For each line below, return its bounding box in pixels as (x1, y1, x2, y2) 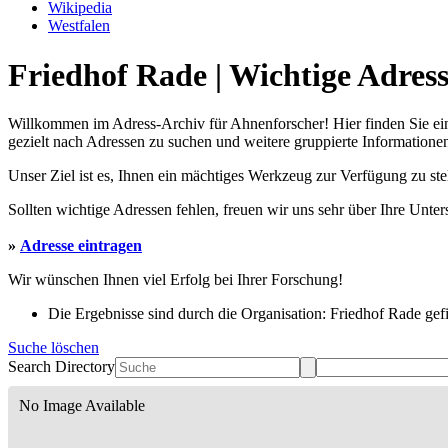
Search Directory (8, 358, 115, 376)
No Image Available (19, 397, 145, 415)
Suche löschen (8, 339, 99, 357)
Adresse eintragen (20, 237, 142, 255)
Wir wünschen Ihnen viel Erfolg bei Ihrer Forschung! (8, 271, 343, 289)
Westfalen (48, 17, 110, 35)
